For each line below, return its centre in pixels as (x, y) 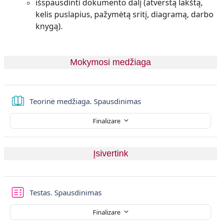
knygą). (49, 26)
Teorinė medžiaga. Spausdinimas (85, 101)
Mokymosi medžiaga (110, 62)
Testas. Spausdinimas (66, 192)
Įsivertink (110, 153)
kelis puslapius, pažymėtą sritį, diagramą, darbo (125, 14)
